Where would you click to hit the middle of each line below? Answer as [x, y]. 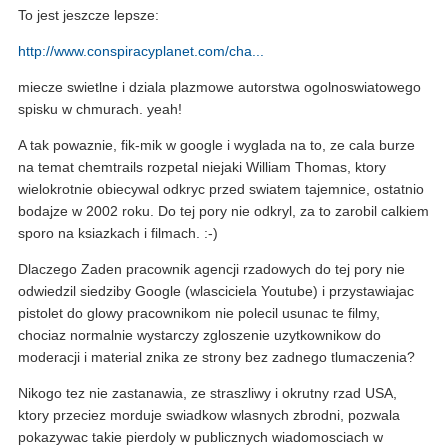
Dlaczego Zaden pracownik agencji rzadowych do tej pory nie [211, 269]
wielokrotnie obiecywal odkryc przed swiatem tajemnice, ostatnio [221, 189]
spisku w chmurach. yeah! [100, 109]
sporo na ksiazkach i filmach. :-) [118, 233]
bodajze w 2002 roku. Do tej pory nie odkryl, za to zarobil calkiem [223, 211]
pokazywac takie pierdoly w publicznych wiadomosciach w [200, 437]
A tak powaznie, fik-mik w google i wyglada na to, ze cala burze [216, 145]
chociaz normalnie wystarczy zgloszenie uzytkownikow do [199, 335]
